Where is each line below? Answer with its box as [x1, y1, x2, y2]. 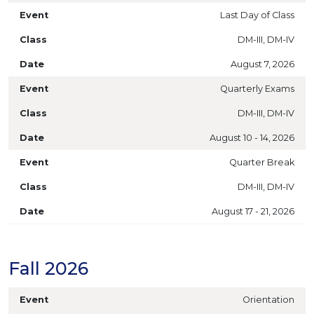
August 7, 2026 [231, 59, 294, 69]
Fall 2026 [8, 258, 88, 279]
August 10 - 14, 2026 [210, 132, 294, 143]
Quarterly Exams [220, 83, 294, 94]
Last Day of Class [220, 10, 294, 20]
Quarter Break [229, 157, 294, 168]
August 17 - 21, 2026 [212, 206, 294, 217]
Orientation [243, 294, 294, 305]
